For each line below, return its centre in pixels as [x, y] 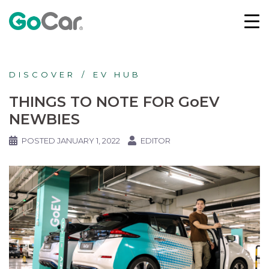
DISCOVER [42, 74]
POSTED [39, 141]
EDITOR [156, 141]
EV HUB [117, 74]
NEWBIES [44, 119]
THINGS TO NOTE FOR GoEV [114, 102]
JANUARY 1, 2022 [89, 141]
